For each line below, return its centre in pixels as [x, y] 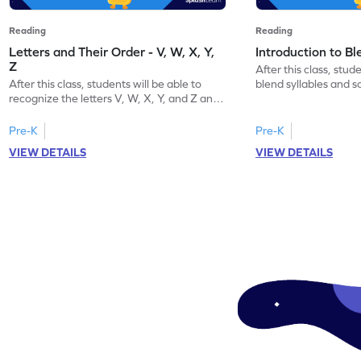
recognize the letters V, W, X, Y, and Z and [114, 98]
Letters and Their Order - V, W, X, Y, [112, 51]
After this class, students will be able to [106, 83]
